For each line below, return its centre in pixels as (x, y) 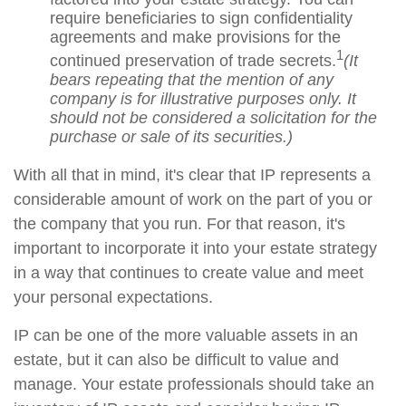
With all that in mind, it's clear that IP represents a (192, 175)
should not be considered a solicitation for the (213, 118)
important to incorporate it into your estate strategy (195, 248)
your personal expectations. (113, 297)
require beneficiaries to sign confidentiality (201, 18)
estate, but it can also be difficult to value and (176, 360)
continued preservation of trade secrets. (193, 61)
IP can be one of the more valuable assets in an (186, 335)
